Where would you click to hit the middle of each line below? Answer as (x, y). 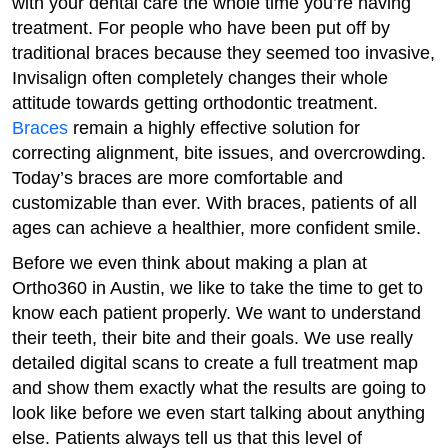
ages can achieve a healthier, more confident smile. (216, 228)
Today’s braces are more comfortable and (177, 178)
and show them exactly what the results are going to (219, 388)
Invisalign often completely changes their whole (200, 78)
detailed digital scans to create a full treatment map (215, 363)
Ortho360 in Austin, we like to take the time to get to (217, 288)
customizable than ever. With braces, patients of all (214, 203)
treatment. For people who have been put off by (201, 28)
